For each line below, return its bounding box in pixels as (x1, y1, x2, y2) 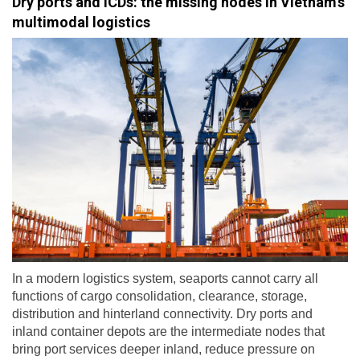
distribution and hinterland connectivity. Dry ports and (12, 306, 313, 321)
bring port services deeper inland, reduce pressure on (12, 342, 315, 356)
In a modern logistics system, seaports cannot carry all (12, 271, 318, 285)
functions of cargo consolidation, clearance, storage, (12, 288, 307, 303)
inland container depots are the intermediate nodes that (12, 324, 325, 338)
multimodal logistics (12, 14, 150, 31)
